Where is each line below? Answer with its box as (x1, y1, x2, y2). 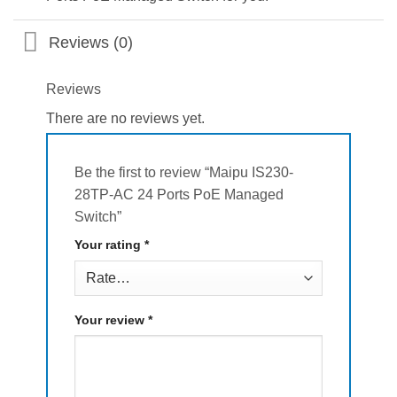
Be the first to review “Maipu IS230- (74, 164, 293, 180)
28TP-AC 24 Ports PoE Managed (74, 186, 284, 202)
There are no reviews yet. (45, 111, 205, 127)
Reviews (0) (49, 33, 134, 51)
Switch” (74, 208, 125, 224)
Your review (74, 312, 148, 327)
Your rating (74, 237, 144, 252)
